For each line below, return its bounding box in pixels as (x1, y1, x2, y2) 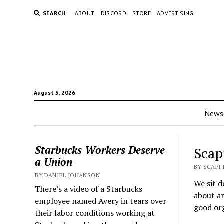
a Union (35, 155, 73, 169)
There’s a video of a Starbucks (35, 183, 143, 194)
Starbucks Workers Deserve (35, 143, 165, 157)
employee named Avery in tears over (35, 195, 167, 206)
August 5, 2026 (33, 89, 75, 96)
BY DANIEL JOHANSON (35, 171, 100, 179)
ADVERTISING (156, 9, 194, 17)
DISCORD (100, 9, 127, 17)
